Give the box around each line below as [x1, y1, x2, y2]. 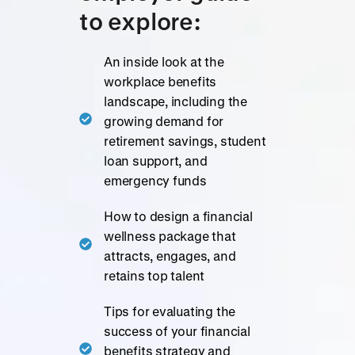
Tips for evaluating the [104, 303, 236, 319]
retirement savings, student [104, 133, 266, 148]
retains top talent [104, 268, 205, 283]
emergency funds [104, 173, 207, 188]
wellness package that [104, 228, 236, 243]
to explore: [79, 7, 206, 35]
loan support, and [104, 153, 208, 168]
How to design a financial [104, 208, 253, 223]
